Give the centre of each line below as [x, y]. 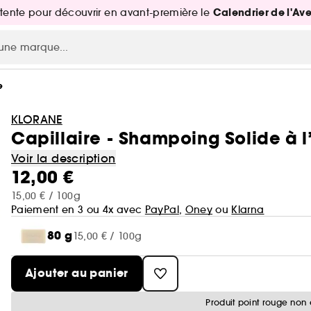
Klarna [248, 210]
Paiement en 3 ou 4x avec [78, 210]
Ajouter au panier [77, 273]
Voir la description [64, 158]
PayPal [162, 210]
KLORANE [37, 119]
